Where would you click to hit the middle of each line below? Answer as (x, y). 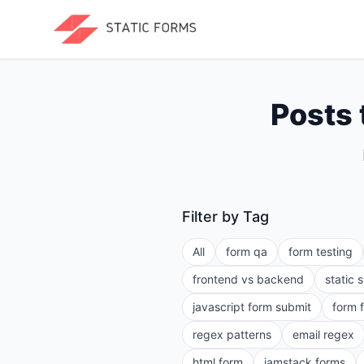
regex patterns (232, 334)
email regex (323, 334)
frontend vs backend (248, 279)
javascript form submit (252, 307)
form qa (247, 251)
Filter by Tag (225, 217)
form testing (321, 251)
